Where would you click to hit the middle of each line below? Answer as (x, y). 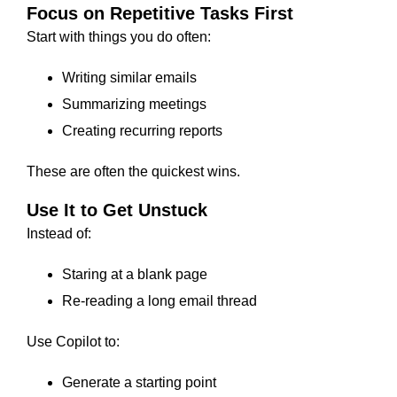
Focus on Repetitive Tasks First (160, 14)
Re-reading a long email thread (160, 301)
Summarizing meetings (134, 105)
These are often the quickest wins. (133, 172)
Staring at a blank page (135, 275)
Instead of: (59, 234)
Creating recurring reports (142, 131)
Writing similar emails (129, 78)
